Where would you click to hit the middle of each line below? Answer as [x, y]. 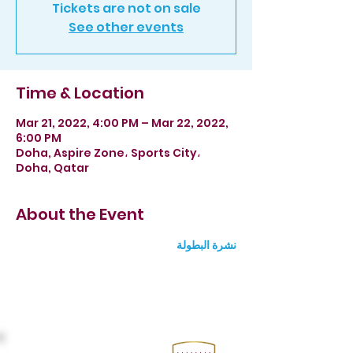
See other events [126, 27]
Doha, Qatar [52, 168]
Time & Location [80, 93]
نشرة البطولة [205, 245]
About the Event [80, 214]
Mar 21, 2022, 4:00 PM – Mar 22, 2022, [122, 123]
